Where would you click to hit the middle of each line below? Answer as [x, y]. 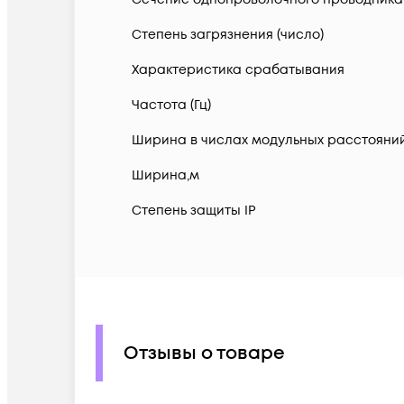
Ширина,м [165, 176]
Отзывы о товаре [204, 353]
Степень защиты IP [194, 211]
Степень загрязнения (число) [228, 35]
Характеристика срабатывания [238, 70]
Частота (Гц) [171, 106]
